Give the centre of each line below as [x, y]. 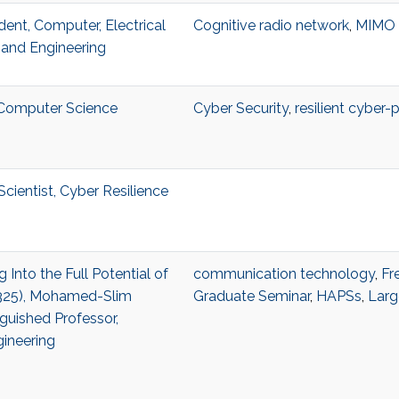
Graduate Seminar [251, 297]
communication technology [284, 274]
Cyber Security [240, 109]
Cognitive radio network [271, 26]
